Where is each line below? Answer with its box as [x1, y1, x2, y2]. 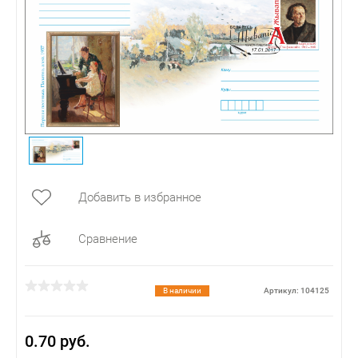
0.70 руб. [25, 332, 90, 352]
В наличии [163, 286, 201, 296]
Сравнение [78, 232, 137, 247]
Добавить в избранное [78, 190, 201, 205]
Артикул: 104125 [264, 286, 329, 296]
